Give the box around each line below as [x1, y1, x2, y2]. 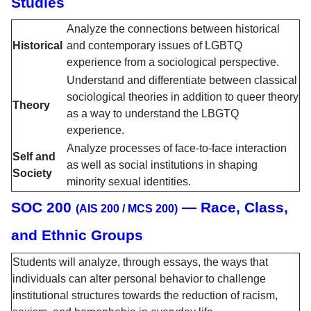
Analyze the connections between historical [67, 23, 280, 35]
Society [12, 167, 52, 180]
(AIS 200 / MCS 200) [76, 203, 178, 215]
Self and [12, 151, 56, 163]
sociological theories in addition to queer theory [67, 91, 299, 103]
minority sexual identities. [67, 176, 191, 188]
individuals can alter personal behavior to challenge [12, 273, 266, 285]
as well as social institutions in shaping [67, 159, 258, 171]
